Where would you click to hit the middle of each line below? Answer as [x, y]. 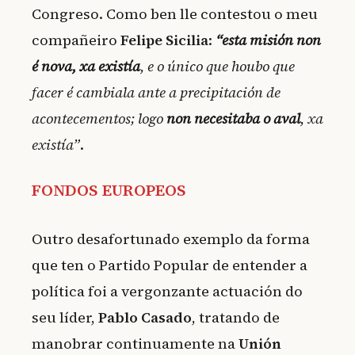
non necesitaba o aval [233, 118]
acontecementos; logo [99, 118]
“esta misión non [268, 40]
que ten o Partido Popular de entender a [170, 265]
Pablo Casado [145, 318]
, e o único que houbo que [218, 66]
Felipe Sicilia [164, 40]
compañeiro [76, 40]
